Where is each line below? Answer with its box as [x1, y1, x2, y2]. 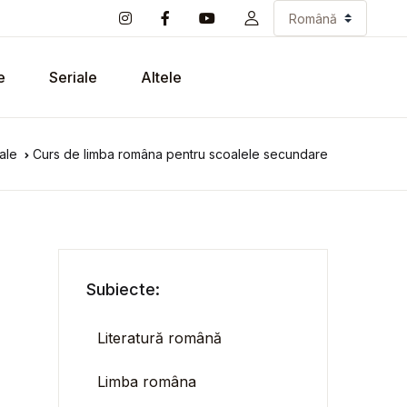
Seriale [49, 68, 97, 86]
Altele [141, 68, 182, 86]
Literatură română [97, 329, 223, 347]
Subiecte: [86, 280, 161, 299]
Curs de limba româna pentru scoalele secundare [33, 145, 328, 162]
